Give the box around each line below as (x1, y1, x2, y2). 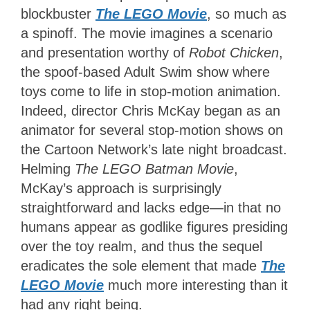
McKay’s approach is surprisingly (21, 180, 221, 196)
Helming (21, 161, 75, 176)
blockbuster (21, 6, 95, 21)
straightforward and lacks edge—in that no (21, 199, 281, 215)
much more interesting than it (108, 277, 288, 293)
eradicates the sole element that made (21, 257, 261, 273)
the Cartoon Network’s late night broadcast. (21, 141, 287, 157)
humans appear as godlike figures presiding (21, 219, 288, 235)
